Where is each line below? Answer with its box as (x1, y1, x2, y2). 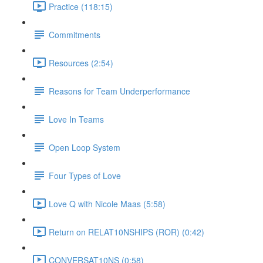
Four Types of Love (49, 169, 121, 181)
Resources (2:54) (49, 56, 113, 69)
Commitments (49, 28, 100, 41)
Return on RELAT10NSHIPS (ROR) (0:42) (49, 225, 204, 238)
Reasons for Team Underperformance (49, 85, 190, 97)
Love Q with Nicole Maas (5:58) (49, 197, 166, 210)
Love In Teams (49, 113, 104, 125)
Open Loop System (49, 141, 120, 153)
